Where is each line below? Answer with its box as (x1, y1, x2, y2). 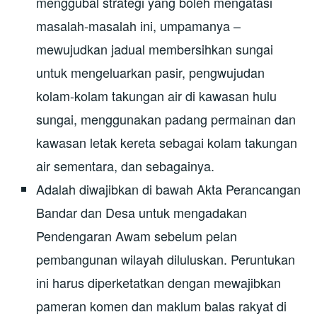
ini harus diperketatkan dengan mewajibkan (36, 272, 282, 292)
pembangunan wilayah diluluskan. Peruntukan (36, 249, 296, 268)
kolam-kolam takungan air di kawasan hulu (36, 86, 277, 105)
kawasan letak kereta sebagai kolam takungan (36, 132, 298, 151)
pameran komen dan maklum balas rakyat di (36, 296, 287, 315)
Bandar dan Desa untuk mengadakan (36, 202, 248, 221)
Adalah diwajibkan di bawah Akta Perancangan (36, 179, 301, 198)
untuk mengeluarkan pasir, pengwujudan (36, 62, 265, 81)
